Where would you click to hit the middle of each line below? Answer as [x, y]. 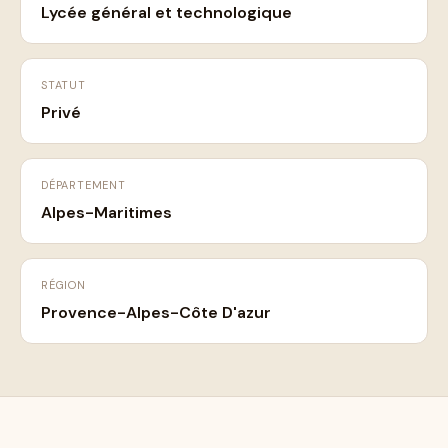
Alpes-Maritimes [106, 213]
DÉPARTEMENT [83, 185]
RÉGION [63, 285]
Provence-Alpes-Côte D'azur [156, 313]
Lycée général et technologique [166, 13]
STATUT [63, 85]
